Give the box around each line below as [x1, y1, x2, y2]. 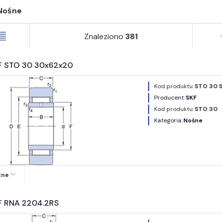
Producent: [154, 93, 185, 102]
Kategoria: [154, 116, 183, 124]
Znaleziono [84, 31, 123, 42]
